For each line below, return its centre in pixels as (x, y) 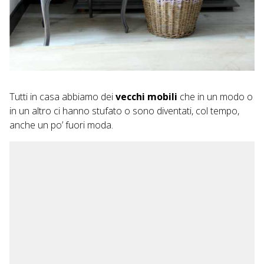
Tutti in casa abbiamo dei (62, 97)
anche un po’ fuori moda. (61, 125)
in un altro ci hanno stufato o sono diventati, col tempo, (124, 111)
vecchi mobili (146, 97)
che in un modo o (215, 97)
